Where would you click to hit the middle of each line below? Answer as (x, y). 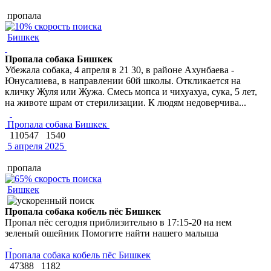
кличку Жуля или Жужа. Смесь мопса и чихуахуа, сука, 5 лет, (131, 91)
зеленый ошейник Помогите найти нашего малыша (112, 233)
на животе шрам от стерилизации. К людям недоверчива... (126, 102)
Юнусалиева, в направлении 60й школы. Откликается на (123, 80)
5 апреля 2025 (34, 146)
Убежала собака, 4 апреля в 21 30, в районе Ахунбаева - (119, 70)
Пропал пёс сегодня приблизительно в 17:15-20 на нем (118, 222)
